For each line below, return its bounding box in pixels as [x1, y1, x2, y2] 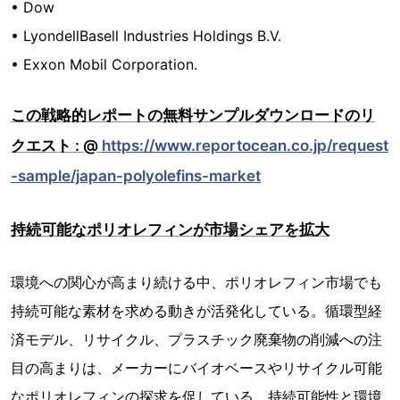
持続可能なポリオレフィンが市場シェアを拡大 [11, 221, 329, 239]
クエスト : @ [11, 137, 102, 155]
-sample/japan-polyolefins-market [11, 167, 261, 186]
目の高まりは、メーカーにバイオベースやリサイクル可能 [11, 359, 382, 378]
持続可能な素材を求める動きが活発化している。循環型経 [11, 302, 382, 321]
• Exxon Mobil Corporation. [11, 55, 197, 74]
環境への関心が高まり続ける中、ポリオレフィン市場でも [11, 273, 382, 292]
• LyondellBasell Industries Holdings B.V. [11, 27, 281, 46]
